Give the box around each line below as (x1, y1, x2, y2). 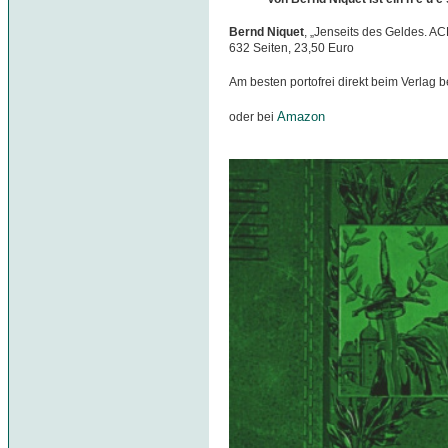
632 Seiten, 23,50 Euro (229, 41, 354, 56)
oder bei (229, 110, 277, 125)
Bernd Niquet (229, 25, 304, 40)
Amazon (277, 109, 325, 125)
